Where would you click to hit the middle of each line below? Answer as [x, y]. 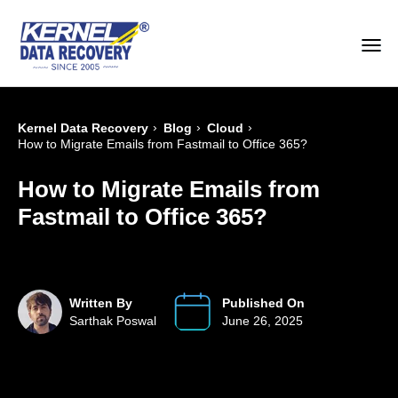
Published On [263, 303]
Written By [101, 303]
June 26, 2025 [263, 321]
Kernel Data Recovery [83, 128]
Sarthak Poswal [113, 321]
